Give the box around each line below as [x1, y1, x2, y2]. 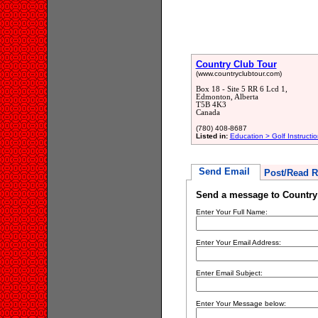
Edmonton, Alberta [195, 93, 258, 101]
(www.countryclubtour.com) [195, 70, 282, 77]
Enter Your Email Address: [195, 238, 281, 246]
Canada [195, 109, 220, 116]
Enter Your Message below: [195, 300, 286, 307]
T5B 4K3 [195, 101, 226, 109]
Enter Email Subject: [195, 269, 263, 277]
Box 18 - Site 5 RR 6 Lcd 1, [195, 85, 287, 93]
